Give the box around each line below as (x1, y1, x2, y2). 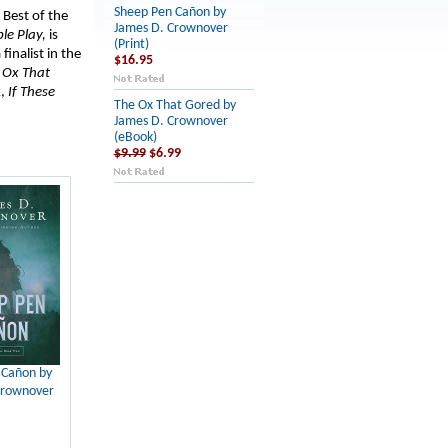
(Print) (113, 38, 149, 51)
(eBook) (113, 131, 157, 144)
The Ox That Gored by (113, 99, 236, 112)
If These (7, 85, 55, 100)
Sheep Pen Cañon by (113, 6, 226, 19)
